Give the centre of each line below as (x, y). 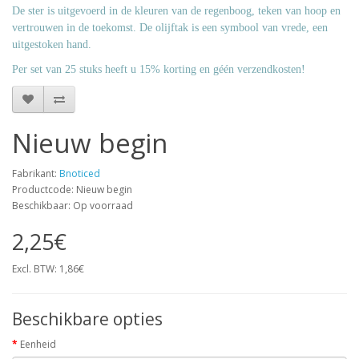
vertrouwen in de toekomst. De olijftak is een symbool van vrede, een (170, 28)
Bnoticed (80, 173)
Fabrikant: (36, 173)
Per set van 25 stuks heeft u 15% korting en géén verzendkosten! (159, 69)
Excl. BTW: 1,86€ (48, 269)
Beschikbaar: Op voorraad (73, 206)
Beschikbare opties (87, 319)
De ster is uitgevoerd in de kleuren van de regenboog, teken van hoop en (176, 11)
